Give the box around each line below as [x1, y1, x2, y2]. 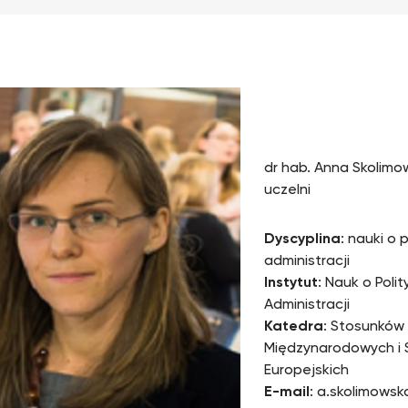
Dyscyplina [263, 232, 341, 248]
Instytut [263, 276, 318, 291]
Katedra [263, 320, 323, 335]
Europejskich [263, 363, 349, 379]
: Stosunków [322, 320, 404, 335]
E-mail [263, 385, 310, 401]
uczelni [263, 183, 311, 199]
